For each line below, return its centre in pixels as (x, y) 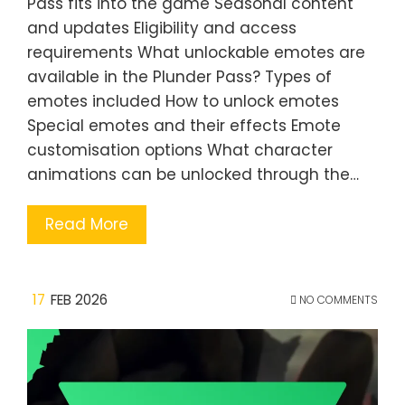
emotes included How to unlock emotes (183, 101)
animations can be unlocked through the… (193, 174)
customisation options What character (180, 150)
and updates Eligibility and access (162, 28)
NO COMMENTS (337, 300)
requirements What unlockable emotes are (196, 52)
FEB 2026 (79, 300)
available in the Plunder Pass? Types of (179, 77)
